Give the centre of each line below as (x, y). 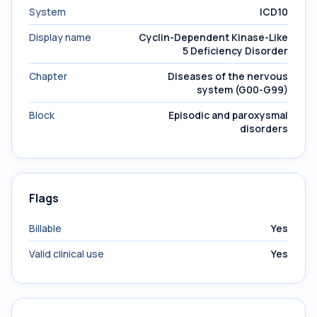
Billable (45, 228)
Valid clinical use (67, 254)
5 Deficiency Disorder (235, 51)
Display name (60, 37)
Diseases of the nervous (228, 76)
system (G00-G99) (242, 90)
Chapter (48, 76)
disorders (264, 128)
